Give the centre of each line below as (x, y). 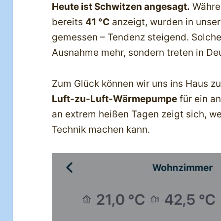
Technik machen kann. (101, 130)
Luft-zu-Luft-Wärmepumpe (115, 99)
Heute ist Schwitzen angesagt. (121, 7)
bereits (69, 22)
